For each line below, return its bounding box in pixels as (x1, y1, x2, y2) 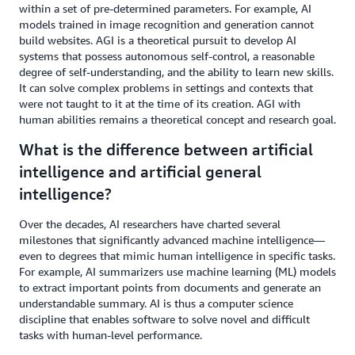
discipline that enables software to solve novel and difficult (19, 312, 310, 326)
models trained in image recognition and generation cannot (19, 17, 314, 31)
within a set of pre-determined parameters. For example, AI (19, 2, 311, 15)
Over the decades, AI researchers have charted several (19, 217, 281, 231)
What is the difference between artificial (19, 140, 313, 158)
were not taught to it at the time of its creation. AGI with (19, 97, 300, 110)
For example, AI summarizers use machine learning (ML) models (19, 265, 336, 278)
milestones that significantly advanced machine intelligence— (19, 233, 325, 246)
